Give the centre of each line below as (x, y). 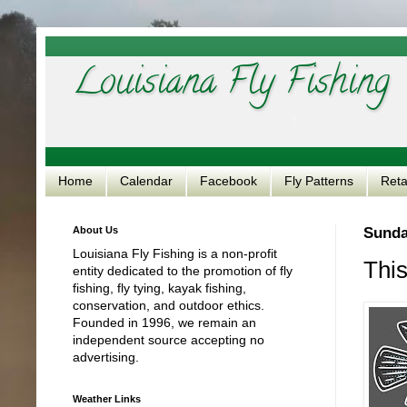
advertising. (106, 357)
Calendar (146, 181)
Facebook (228, 181)
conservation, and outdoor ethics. (169, 305)
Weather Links (107, 398)
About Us (95, 229)
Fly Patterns (319, 181)
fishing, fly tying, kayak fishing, (159, 288)
